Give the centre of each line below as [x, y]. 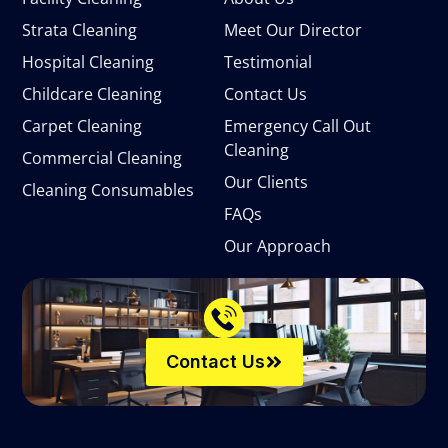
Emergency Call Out [297, 125]
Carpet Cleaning [82, 125]
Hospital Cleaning [88, 61]
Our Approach [277, 245]
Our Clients [266, 181]
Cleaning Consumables [108, 189]
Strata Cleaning [80, 29]
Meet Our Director [293, 29]
